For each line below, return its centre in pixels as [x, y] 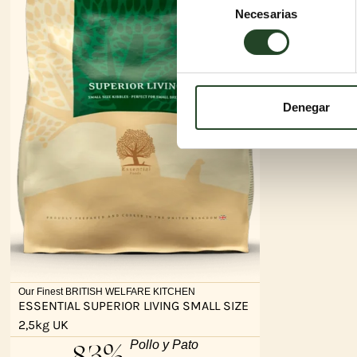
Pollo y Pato [165, 345]
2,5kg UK [43, 325]
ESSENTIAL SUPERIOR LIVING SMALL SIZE [133, 306]
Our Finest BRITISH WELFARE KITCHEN [106, 292]
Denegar [306, 108]
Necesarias [266, 14]
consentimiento [216, 37]
